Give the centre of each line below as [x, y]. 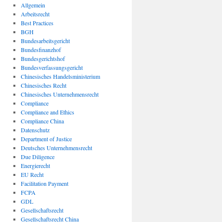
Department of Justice [46, 139]
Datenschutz [35, 130]
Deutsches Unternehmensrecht [56, 148]
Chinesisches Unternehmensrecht [59, 94]
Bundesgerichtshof [43, 58]
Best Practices [37, 23]
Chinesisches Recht [43, 85]
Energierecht [35, 166]
